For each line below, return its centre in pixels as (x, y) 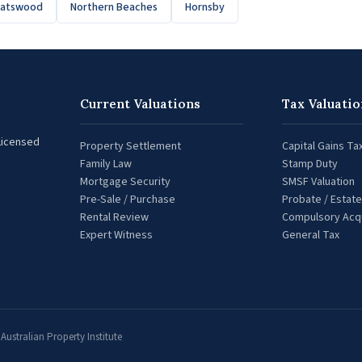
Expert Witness (117, 235)
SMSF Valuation (318, 181)
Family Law (106, 164)
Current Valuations (141, 103)
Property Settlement (131, 146)
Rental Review (115, 217)
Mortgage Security (126, 181)
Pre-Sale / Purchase (128, 199)
